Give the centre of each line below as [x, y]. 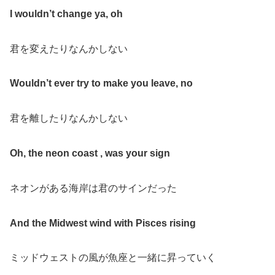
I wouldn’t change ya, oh [66, 14]
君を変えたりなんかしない [69, 48]
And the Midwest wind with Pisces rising [103, 223]
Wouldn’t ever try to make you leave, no [101, 83]
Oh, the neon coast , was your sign [90, 153]
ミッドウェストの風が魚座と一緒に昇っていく [113, 258]
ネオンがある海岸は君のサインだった [93, 188]
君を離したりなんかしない [69, 118]
